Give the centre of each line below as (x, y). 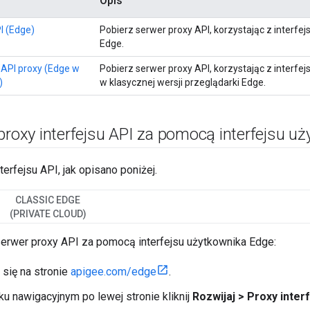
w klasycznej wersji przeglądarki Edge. (183, 83)
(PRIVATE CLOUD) (48, 214)
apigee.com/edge (113, 272)
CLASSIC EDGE (48, 200)
